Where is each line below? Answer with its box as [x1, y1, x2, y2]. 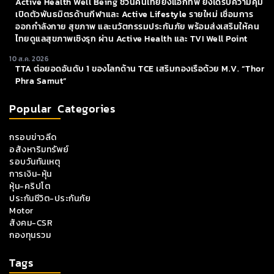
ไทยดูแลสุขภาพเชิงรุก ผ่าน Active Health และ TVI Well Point [15, 32, 248, 45]
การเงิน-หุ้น [9, 167, 52, 180]
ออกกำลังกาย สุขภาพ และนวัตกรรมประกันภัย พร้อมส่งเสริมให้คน [15, 20, 259, 33]
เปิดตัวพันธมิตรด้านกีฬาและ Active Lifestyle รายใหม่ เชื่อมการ [15, 7, 253, 21]
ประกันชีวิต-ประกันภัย [9, 191, 91, 205]
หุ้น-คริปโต [9, 179, 50, 193]
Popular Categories [9, 100, 115, 117]
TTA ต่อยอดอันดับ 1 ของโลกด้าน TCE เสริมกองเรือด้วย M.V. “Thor [15, 62, 264, 75]
